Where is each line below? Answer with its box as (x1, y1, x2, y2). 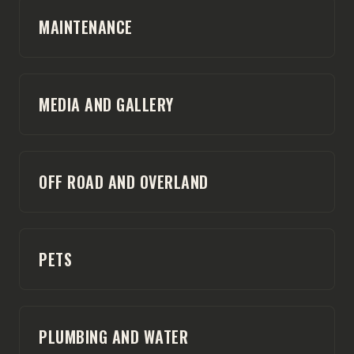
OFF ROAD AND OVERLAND (39, 169, 209, 194)
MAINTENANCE (39, 14, 133, 39)
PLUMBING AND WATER (39, 324, 188, 348)
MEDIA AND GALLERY (39, 92, 174, 116)
